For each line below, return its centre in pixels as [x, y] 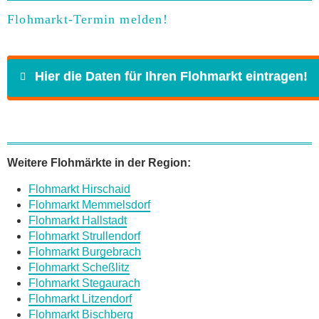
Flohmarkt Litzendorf [80, 299]
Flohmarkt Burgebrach [85, 252]
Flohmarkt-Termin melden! [88, 20]
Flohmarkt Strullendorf [84, 236]
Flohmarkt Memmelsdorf [89, 205]
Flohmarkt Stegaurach [84, 283]
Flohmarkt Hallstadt [78, 221]
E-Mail [95, 189]
